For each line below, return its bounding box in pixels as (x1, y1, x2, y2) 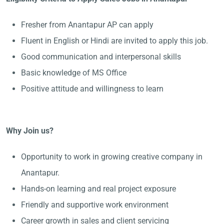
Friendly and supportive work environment (21, 200, 168, 209)
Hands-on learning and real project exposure (21, 184, 176, 193)
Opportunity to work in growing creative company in (21, 152, 202, 161)
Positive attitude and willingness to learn (21, 84, 163, 93)
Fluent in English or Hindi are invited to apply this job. (21, 36, 208, 45)
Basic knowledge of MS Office (21, 68, 126, 77)
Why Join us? (6, 126, 55, 135)
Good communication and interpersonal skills (21, 52, 181, 61)
